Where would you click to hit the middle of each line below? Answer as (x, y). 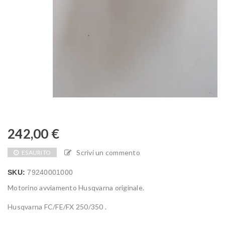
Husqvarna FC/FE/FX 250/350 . (57, 207)
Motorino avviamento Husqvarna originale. (76, 188)
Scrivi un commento (108, 153)
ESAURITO (36, 153)
